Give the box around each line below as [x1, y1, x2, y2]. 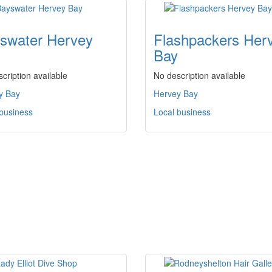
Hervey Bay [154, 87, 198, 100]
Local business [154, 106, 211, 118]
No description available [154, 69, 245, 81]
